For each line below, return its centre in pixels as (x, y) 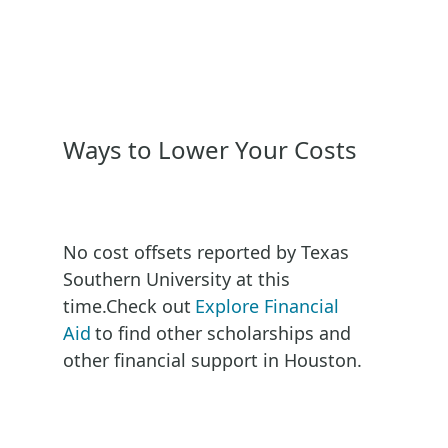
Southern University (146, 279)
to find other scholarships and (222, 333)
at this (260, 279)
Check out (148, 306)
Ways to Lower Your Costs (209, 150)
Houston (320, 360)
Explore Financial (266, 306)
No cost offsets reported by (181, 252)
